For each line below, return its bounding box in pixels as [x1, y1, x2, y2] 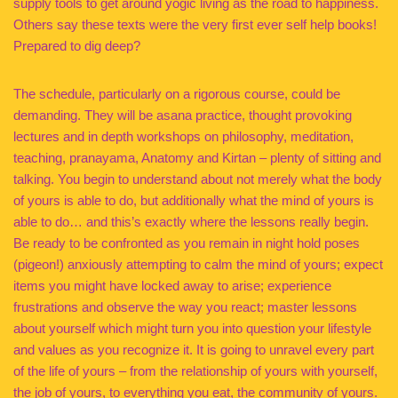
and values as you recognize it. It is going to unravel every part [13, 342, 374, 357]
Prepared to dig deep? [13, 38, 140, 53]
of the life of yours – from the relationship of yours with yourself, [13, 363, 378, 378]
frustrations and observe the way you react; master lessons [13, 299, 357, 314]
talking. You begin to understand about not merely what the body [13, 171, 382, 187]
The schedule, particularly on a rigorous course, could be [13, 86, 340, 101]
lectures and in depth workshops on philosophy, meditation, [13, 129, 354, 144]
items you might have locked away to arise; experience [13, 278, 331, 293]
